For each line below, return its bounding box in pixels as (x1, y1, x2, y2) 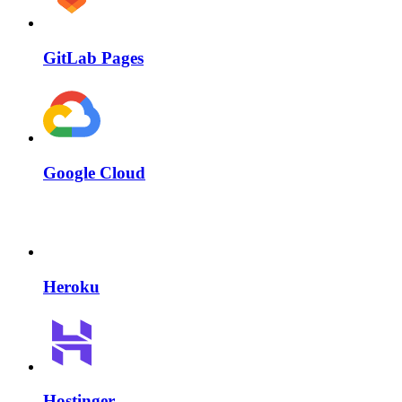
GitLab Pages (43, 48, 144, 68)
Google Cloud (43, 162, 145, 182)
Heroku (43, 276, 100, 296)
